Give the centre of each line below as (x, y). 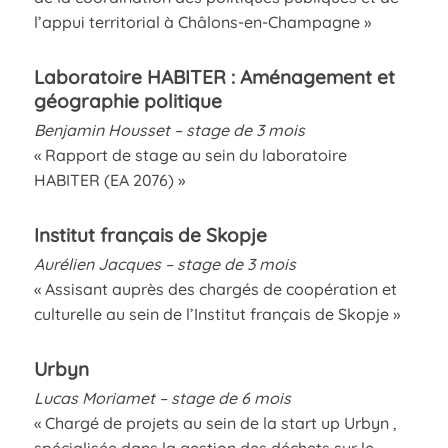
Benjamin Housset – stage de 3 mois (169, 129)
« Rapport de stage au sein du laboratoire (190, 154)
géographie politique (127, 100)
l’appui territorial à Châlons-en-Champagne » (202, 21)
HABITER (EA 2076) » (109, 179)
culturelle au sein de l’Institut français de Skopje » (216, 313)
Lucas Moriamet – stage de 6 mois (162, 397)
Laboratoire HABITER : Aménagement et (214, 76)
